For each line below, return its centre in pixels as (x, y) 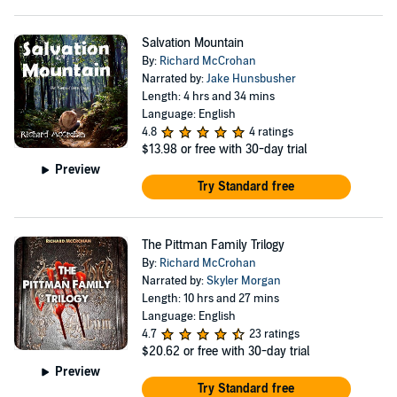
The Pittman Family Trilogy (213, 245)
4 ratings (271, 132)
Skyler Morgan (243, 281)
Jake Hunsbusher (251, 79)
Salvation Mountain (192, 43)
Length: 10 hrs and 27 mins (210, 299)
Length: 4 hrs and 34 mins (208, 97)
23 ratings (274, 334)
